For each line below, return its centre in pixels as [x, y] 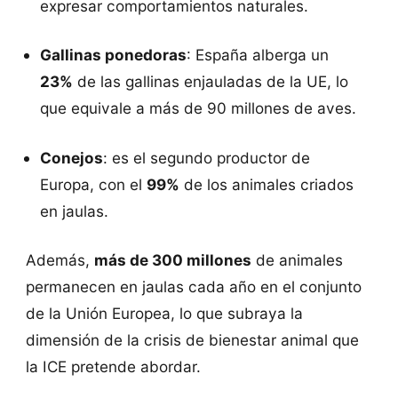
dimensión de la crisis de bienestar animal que [192, 339]
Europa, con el [94, 184]
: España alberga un [258, 55]
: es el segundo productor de [207, 157]
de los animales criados [267, 184]
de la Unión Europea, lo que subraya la [164, 313]
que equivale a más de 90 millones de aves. [199, 108]
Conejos [72, 157]
